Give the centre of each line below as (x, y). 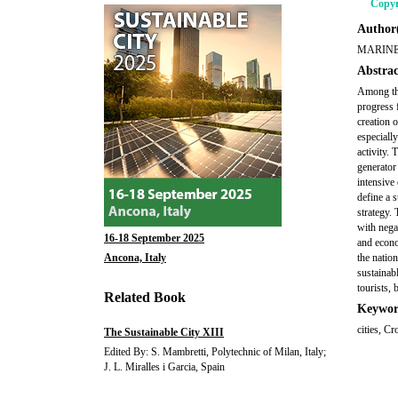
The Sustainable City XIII (164, 332)
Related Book (145, 297)
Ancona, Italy (135, 258)
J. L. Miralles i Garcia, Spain (164, 367)
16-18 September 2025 (154, 238)
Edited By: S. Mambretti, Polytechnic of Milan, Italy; (215, 352)
